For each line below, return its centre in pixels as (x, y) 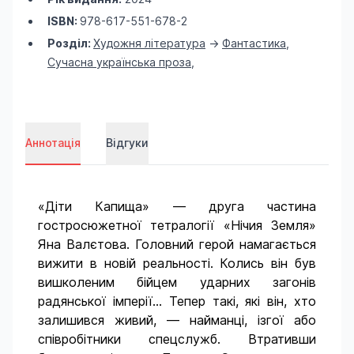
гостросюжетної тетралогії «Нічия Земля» (177, 225)
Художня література (149, 43)
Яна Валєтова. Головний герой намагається (177, 244)
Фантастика (254, 43)
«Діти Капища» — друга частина (177, 206)
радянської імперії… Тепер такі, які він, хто (177, 301)
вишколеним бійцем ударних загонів (177, 282)
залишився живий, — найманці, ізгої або (177, 320)
